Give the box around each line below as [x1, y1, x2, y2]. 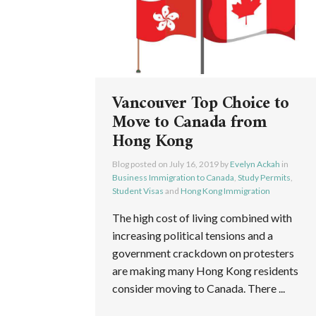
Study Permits [237, 171, 291, 183]
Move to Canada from [111, 107, 267, 138]
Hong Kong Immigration [180, 185, 270, 196]
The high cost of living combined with [111, 210, 292, 224]
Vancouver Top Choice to [111, 88, 288, 119]
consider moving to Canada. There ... [111, 281, 285, 295]
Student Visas [111, 185, 164, 196]
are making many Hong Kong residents [111, 263, 298, 277]
